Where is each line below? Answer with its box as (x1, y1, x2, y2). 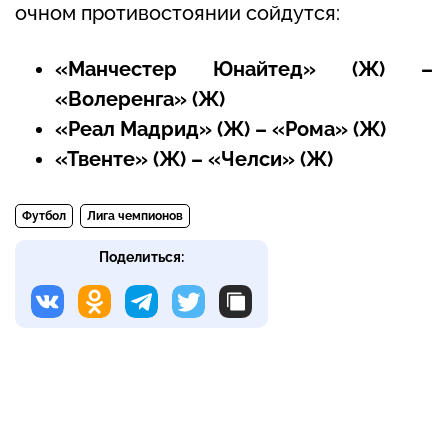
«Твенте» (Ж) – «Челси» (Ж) (55, 147, 333, 172)
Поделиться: (99, 249, 185, 266)
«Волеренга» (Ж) (55, 87, 225, 112)
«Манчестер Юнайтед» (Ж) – (55, 57, 433, 82)
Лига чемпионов (87, 209, 183, 224)
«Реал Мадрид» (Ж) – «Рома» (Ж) (55, 117, 386, 142)
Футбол (22, 209, 66, 224)
